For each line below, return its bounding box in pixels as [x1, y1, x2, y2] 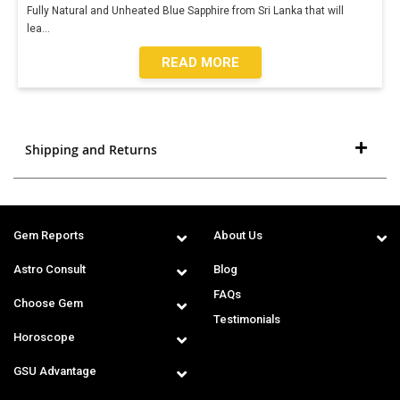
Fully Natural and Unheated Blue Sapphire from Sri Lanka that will [27, 4, 344, 17]
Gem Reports [13, 229, 84, 242]
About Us [213, 229, 262, 242]
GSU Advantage [13, 364, 96, 378]
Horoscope [13, 330, 75, 344]
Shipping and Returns [24, 141, 157, 159]
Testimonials [213, 312, 280, 326]
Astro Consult [13, 262, 86, 276]
